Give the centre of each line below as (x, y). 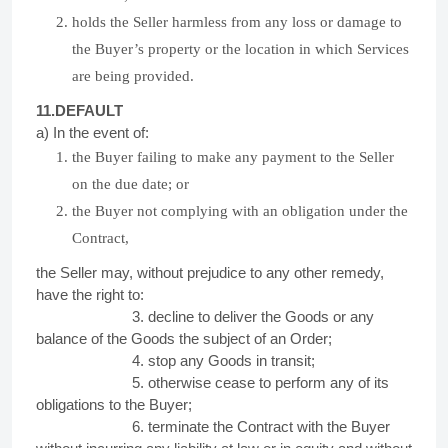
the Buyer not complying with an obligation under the (240, 211)
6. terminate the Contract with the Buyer (213, 426)
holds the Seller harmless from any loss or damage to (237, 22)
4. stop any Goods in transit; (175, 360)
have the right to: (90, 294)
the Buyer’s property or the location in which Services (240, 49)
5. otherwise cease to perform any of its (212, 382)
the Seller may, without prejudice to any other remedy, (210, 272)
